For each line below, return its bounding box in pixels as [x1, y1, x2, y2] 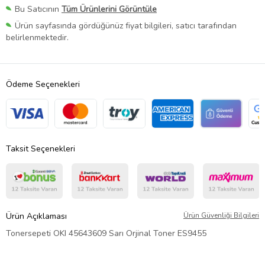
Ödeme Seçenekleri [6, 79, 80, 91]
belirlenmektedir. [6, 32, 69, 44]
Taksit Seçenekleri [6, 143, 75, 155]
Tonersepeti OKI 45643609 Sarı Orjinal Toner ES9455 [6, 228, 206, 240]
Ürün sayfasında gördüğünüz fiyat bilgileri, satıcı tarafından [15, 20, 237, 32]
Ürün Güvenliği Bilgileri [183, 211, 259, 221]
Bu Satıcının [15, 4, 62, 15]
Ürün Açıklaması [6, 211, 67, 222]
